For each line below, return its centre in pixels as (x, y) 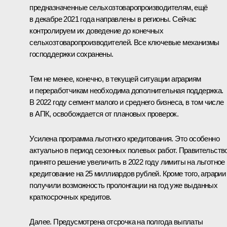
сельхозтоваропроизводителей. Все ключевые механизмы (124, 42)
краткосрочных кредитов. (70, 197)
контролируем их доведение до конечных (97, 30)
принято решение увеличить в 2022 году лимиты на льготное (127, 162)
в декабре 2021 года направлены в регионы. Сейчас (113, 19)
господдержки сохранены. (71, 54)
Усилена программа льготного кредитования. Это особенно (124, 138)
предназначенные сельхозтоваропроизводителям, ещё (119, 7)
